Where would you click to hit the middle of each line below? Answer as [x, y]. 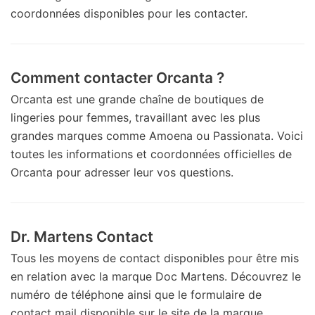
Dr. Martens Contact [82, 236]
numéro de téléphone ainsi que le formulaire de [136, 294]
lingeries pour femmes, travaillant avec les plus [135, 117]
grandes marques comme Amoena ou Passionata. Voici [157, 135]
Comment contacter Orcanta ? [117, 77]
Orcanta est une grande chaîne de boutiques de [137, 99]
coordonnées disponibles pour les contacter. [129, 13]
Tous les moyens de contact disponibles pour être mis [155, 258]
